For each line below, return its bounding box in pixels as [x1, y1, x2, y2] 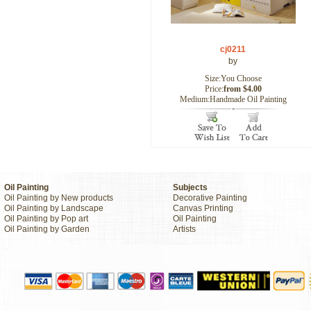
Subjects [173, 183, 208, 192]
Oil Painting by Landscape [4, 203, 103, 213]
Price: [204, 84, 224, 94]
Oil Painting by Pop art [4, 214, 88, 224]
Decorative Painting [173, 193, 247, 203]
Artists [173, 224, 196, 234]
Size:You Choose [204, 74, 262, 83]
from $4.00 [223, 84, 262, 94]
